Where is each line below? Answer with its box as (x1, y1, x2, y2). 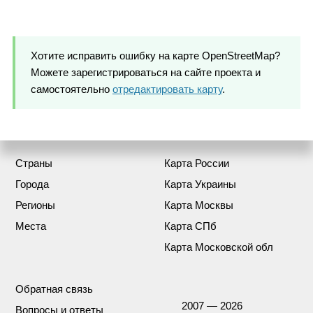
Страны (15, 156, 53, 169)
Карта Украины (164, 177, 237, 190)
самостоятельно (30, 82, 112, 95)
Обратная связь (15, 282, 94, 295)
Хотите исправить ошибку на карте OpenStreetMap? (30, 49, 280, 61)
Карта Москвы (164, 198, 234, 211)
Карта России (164, 156, 230, 169)
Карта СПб (164, 219, 217, 232)
